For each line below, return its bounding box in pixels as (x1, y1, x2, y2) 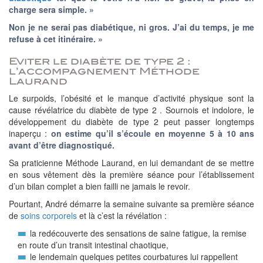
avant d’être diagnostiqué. (9, 139, 114, 151)
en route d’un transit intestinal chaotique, (18, 239, 168, 251)
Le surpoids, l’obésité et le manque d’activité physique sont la (9, 92, 254, 104)
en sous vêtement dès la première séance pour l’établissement (9, 168, 254, 180)
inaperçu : (9, 127, 48, 139)
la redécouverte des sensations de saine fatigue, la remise (30, 227, 247, 239)
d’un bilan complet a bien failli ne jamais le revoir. (9, 180, 190, 192)
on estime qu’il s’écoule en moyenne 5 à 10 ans (47, 127, 255, 139)
